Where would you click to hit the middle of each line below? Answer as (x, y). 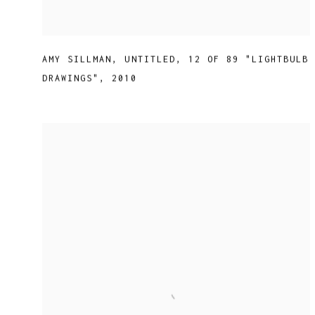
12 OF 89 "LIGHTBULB (249, 60)
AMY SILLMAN (77, 60)
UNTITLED (150, 60)
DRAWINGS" (71, 79)
